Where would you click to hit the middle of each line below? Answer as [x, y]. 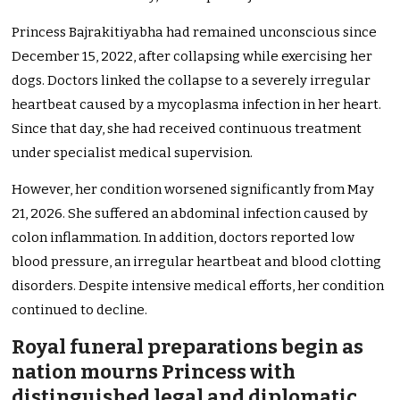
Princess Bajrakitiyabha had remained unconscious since [195, 33]
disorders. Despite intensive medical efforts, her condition [198, 286]
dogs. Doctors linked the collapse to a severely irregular [192, 81]
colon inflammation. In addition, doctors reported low [183, 238]
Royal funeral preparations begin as [188, 347]
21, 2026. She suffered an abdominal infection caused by [190, 214]
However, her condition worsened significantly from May [193, 190]
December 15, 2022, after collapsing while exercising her [192, 57]
